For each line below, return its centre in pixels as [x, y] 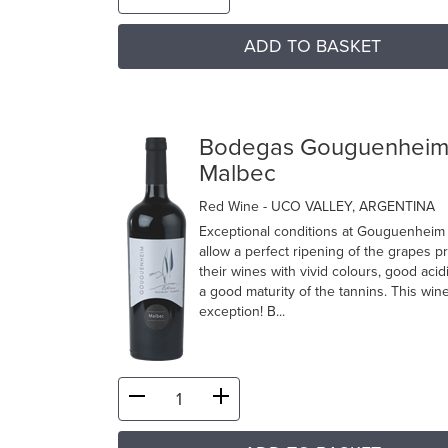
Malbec [237, 174]
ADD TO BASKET [312, 46]
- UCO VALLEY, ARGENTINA [349, 207]
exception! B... [242, 312]
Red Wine [231, 207]
